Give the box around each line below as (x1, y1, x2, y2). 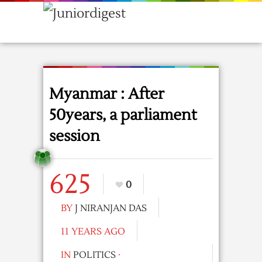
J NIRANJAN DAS (75, 202, 147, 214)
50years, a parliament (49, 105, 196, 125)
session (49, 126, 100, 146)
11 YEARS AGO (61, 226, 125, 237)
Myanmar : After (49, 84, 164, 104)
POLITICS (73, 249, 116, 261)
